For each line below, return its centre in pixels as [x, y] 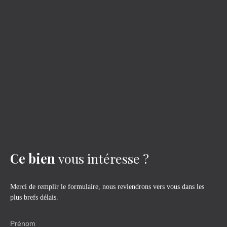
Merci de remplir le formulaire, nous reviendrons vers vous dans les [107, 187]
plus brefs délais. [34, 197]
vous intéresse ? [104, 159]
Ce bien [33, 159]
